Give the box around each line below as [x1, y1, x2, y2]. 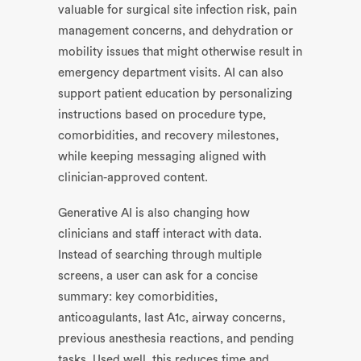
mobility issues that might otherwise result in [58, 46, 302, 58]
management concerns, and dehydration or [58, 25, 293, 37]
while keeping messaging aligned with [58, 151, 266, 163]
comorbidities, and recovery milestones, [58, 130, 279, 142]
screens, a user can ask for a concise [58, 270, 258, 282]
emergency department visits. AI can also [58, 67, 284, 79]
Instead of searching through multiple [58, 249, 262, 261]
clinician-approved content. [58, 172, 208, 184]
